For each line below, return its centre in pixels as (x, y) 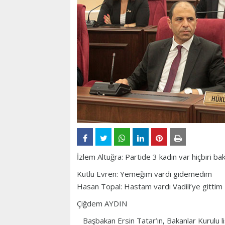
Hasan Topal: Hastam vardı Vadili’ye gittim (150, 187)
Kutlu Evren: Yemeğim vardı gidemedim (144, 174)
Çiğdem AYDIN (102, 204)
